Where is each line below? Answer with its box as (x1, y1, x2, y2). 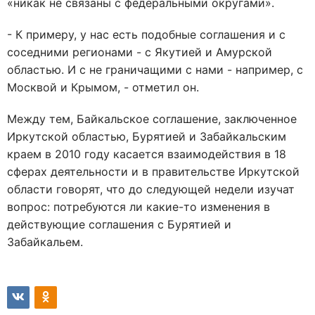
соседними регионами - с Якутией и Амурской (7, 45, 272, 59)
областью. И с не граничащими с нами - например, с (7, 63, 303, 77)
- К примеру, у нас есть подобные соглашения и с (7, 27, 285, 41)
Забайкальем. (7, 235, 83, 249)
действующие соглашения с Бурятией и (7, 217, 231, 231)
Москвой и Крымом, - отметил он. (7, 80, 199, 94)
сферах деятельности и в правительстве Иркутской (7, 165, 300, 179)
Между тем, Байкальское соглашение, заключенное (7, 112, 297, 126)
